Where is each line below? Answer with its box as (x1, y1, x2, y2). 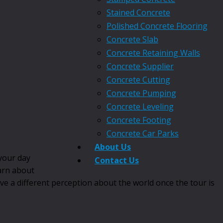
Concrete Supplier (107, 61, 174, 72)
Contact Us (95, 155, 139, 166)
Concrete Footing (107, 114, 171, 126)
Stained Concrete (107, 7, 170, 18)
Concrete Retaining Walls (107, 47, 200, 59)
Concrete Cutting (107, 74, 170, 86)
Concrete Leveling (107, 101, 174, 112)
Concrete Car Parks (107, 128, 179, 139)
